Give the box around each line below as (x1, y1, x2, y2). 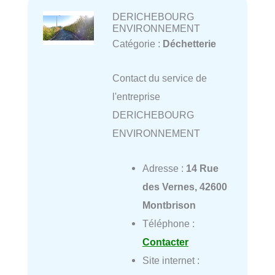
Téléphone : (142, 217, 195, 229)
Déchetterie (162, 38, 216, 50)
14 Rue (185, 162, 219, 174)
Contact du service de (112, 72, 207, 84)
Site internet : (142, 254, 199, 266)
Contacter (142, 236, 188, 247)
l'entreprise (112, 91, 160, 103)
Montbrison (142, 199, 196, 211)
